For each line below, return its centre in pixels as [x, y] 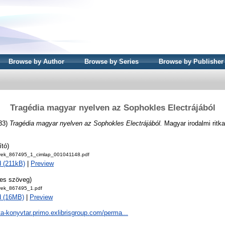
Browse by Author [36, 62]
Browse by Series [111, 62]
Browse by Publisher [191, 62]
